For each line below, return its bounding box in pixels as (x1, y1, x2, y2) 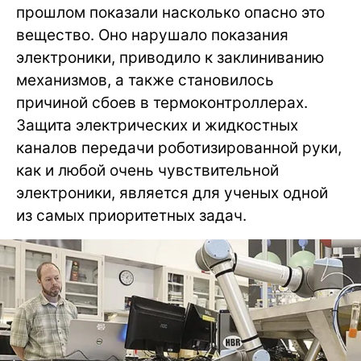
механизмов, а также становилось (16, 71, 274, 90)
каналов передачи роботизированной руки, (16, 139, 342, 158)
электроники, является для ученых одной (16, 184, 328, 203)
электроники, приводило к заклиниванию (16, 48, 324, 68)
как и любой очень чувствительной (16, 161, 279, 180)
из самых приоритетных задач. (16, 206, 247, 226)
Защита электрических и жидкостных (16, 116, 298, 135)
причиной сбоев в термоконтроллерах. (16, 93, 308, 113)
